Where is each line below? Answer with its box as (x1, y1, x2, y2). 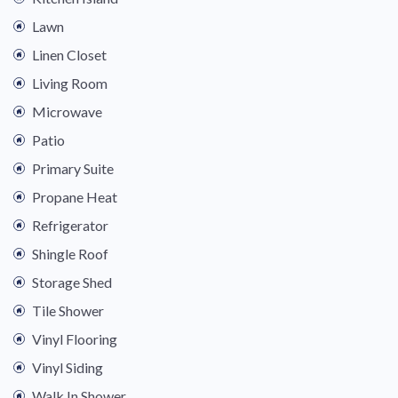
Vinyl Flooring (32, 330, 117, 348)
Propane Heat (32, 188, 117, 206)
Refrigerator (32, 217, 108, 235)
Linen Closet (32, 46, 107, 64)
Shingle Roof (32, 245, 108, 263)
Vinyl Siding (32, 359, 103, 377)
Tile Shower (32, 302, 104, 320)
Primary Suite (32, 160, 114, 178)
